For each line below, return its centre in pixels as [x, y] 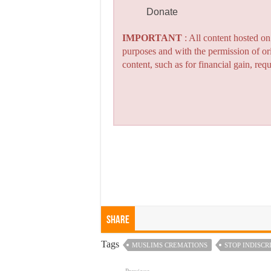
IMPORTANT [152, 38]
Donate [162, 12]
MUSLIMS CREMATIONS [170, 245]
